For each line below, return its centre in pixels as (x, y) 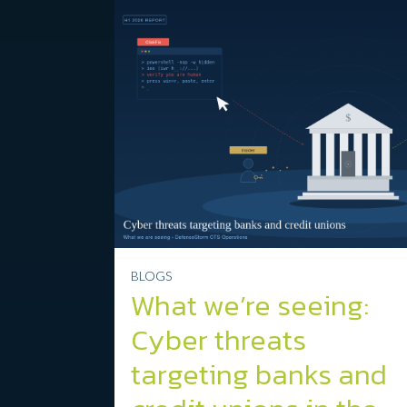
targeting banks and (258, 374)
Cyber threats (218, 339)
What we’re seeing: (249, 305)
